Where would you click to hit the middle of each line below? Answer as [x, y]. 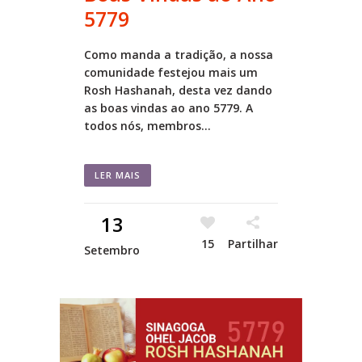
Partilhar [253, 243]
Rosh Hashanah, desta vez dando [178, 90]
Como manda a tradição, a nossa [179, 54]
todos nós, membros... [147, 125]
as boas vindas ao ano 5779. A [168, 107]
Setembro [112, 250]
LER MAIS [118, 175]
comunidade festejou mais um [171, 72]
